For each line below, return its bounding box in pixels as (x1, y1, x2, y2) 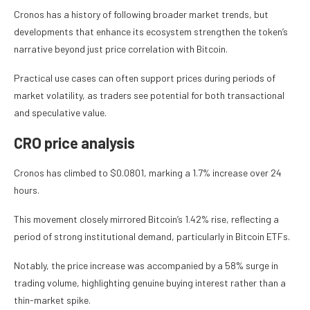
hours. (14, 184, 39, 197)
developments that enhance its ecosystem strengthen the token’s (14, 26, 288, 38)
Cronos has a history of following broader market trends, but (14, 8, 268, 21)
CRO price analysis (14, 134, 135, 152)
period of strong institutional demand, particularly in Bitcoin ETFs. (14, 230, 290, 243)
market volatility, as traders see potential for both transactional (14, 89, 284, 102)
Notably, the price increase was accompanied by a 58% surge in (14, 259, 278, 272)
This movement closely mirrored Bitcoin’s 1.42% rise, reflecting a (14, 213, 279, 226)
